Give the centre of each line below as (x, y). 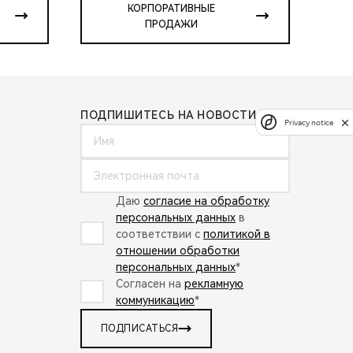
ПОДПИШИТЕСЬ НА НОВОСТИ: (170, 115)
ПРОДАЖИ (171, 24)
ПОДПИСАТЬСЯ (140, 328)
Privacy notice (309, 122)
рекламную (214, 283)
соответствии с (160, 234)
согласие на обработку (206, 201)
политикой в (237, 234)
